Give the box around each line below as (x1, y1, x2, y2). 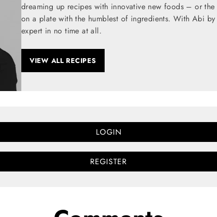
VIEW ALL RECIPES (30, 56, 96, 66)
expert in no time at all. (21, 25, 102, 37)
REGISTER (90, 155, 127, 167)
